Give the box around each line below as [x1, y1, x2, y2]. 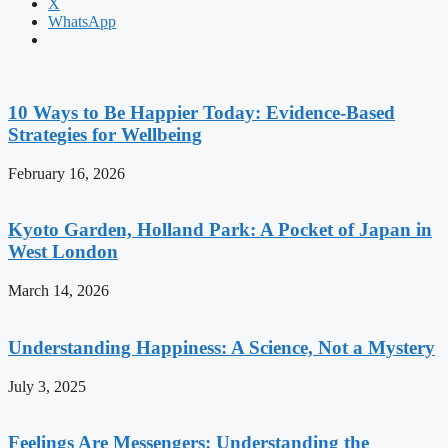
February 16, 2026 [8, 164, 125, 182]
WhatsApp [48, 13, 116, 31]
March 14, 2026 [8, 282, 109, 300]
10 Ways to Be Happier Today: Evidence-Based [8, 101, 395, 123]
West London [8, 241, 118, 263]
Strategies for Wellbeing [8, 123, 202, 145]
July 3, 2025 [8, 377, 86, 395]
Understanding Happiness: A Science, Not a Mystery [8, 336, 435, 358]
